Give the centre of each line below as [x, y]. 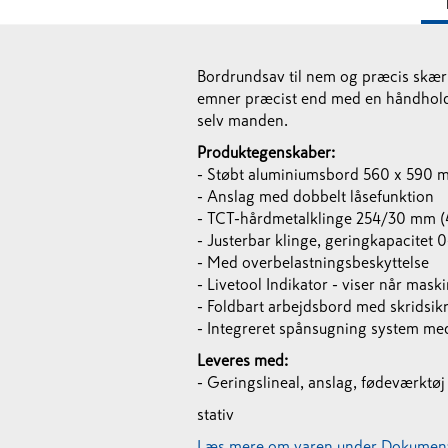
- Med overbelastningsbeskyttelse [313, 262]
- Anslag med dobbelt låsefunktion [315, 196]
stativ [215, 414]
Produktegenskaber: [266, 152]
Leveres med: [242, 360]
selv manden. [242, 120]
